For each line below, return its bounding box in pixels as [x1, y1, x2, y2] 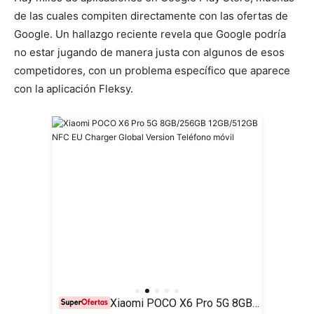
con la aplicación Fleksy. [14, 82, 133, 95]
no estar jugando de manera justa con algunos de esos [14, 46, 285, 59]
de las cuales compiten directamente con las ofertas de [14, 9, 288, 22]
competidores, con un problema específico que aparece [14, 64, 290, 77]
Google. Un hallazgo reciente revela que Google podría [14, 27, 286, 41]
